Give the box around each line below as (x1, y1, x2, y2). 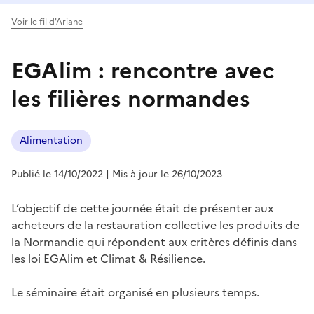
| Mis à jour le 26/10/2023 (106, 166, 222, 182)
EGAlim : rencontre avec (11, 53, 275, 88)
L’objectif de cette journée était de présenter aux (11, 199, 273, 217)
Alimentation (20, 132, 83, 148)
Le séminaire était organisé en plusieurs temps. (11, 283, 259, 301)
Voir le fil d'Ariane (11, 15, 83, 28)
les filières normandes (11, 81, 250, 116)
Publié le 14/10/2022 (11, 166, 103, 182)
